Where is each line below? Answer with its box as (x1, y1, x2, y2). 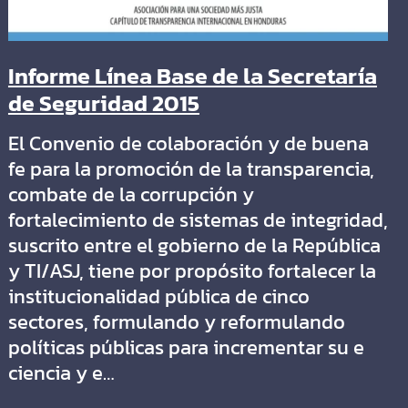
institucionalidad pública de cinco (7, 281, 310, 312)
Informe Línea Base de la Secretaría (7, 58, 377, 94)
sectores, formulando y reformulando (7, 307, 345, 338)
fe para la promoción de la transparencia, (7, 154, 374, 185)
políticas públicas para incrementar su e (7, 332, 364, 363)
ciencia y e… (7, 358, 115, 389)
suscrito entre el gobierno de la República (7, 230, 381, 261)
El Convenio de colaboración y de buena (7, 128, 369, 159)
